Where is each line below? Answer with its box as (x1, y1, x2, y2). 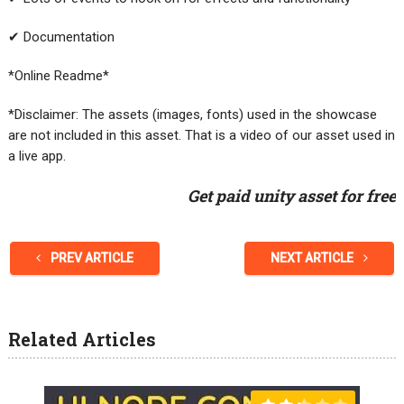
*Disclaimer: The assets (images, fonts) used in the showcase (7, 106, 377, 123)
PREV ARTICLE (47, 250, 133, 265)
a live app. (7, 147, 66, 164)
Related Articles (7, 326, 156, 351)
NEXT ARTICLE (271, 250, 357, 265)
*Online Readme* (7, 67, 109, 84)
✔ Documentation (7, 28, 115, 45)
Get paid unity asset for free (188, 184, 397, 207)
